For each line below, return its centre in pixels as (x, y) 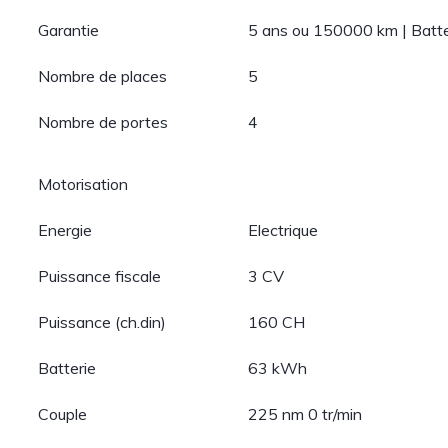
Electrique (283, 230)
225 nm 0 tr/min (305, 414)
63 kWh (278, 368)
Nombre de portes (103, 122)
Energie (65, 230)
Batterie (67, 368)
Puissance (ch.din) (102, 322)
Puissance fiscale (100, 276)
